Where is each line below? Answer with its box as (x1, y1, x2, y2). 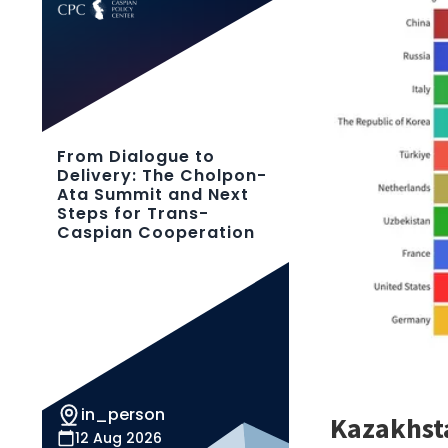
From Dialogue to (57, 145, 215, 168)
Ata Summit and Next (57, 183, 249, 206)
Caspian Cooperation (57, 221, 255, 244)
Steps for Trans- (57, 202, 209, 225)
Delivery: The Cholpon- (57, 164, 267, 187)
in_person (81, 403, 165, 426)
